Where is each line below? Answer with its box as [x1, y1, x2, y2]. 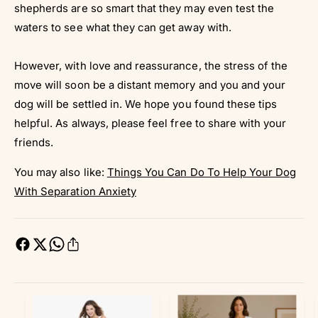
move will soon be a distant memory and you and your [14, 78, 286, 92]
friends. [14, 136, 54, 150]
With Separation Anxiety [14, 185, 137, 199]
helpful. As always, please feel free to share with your [14, 116, 287, 131]
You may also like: [14, 165, 107, 180]
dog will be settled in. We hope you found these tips [14, 97, 278, 111]
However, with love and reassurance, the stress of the [14, 59, 288, 73]
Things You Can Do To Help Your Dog [106, 165, 297, 180]
